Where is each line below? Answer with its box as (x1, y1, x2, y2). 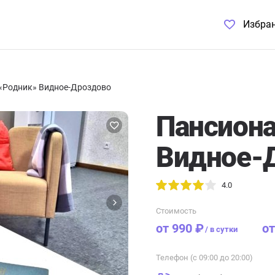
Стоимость (156, 206, 196, 215)
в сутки (210, 225, 238, 234)
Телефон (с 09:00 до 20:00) (156, 253, 253, 262)
